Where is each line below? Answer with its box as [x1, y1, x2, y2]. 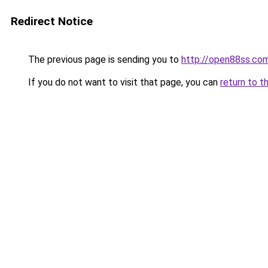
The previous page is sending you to [26, 54, 181, 65]
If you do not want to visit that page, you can [26, 77, 220, 88]
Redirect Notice [11, 14, 93, 28]
